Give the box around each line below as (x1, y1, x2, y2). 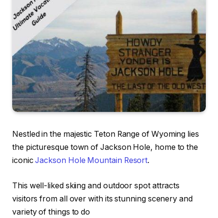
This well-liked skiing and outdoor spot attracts (12, 181, 180, 190)
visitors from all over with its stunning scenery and (12, 194, 193, 203)
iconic (12, 156, 36, 165)
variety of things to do (12, 207, 91, 217)
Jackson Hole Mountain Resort (35, 156, 148, 165)
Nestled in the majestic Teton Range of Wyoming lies (12, 129, 199, 139)
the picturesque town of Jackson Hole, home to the (12, 143, 199, 152)
